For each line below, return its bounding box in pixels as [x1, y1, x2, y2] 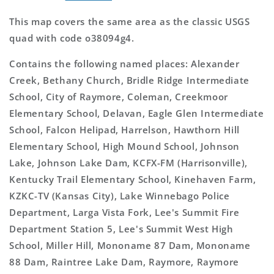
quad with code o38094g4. [9, 31, 135, 44]
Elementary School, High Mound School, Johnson [9, 139, 240, 152]
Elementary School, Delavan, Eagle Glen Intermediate [9, 106, 264, 119]
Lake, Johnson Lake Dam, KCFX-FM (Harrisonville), [9, 156, 248, 169]
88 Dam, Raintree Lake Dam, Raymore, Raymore [9, 255, 239, 268]
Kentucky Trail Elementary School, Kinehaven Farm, [9, 172, 256, 185]
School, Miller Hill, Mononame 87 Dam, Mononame [9, 239, 251, 251]
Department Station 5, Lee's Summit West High [9, 222, 234, 235]
